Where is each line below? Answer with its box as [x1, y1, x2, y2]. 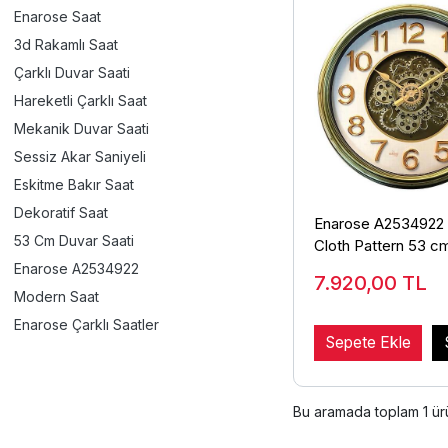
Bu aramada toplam [293, 402, 423, 420]
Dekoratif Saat [14, 204, 108, 221]
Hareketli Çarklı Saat [14, 92, 147, 109]
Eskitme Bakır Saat [14, 176, 134, 193]
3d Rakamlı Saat [14, 36, 118, 53]
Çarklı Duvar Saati [14, 64, 130, 81]
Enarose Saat [14, 8, 101, 25]
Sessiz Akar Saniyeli [14, 148, 146, 165]
